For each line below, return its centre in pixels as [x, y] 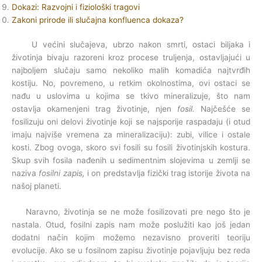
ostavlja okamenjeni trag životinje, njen [94, 109]
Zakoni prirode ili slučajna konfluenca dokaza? [98, 20]
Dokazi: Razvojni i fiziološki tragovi [76, 7]
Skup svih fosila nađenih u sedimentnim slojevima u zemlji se [131, 161]
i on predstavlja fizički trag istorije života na [168, 173]
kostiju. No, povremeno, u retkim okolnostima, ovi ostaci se [131, 83]
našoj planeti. [37, 186]
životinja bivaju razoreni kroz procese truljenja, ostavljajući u [131, 58]
